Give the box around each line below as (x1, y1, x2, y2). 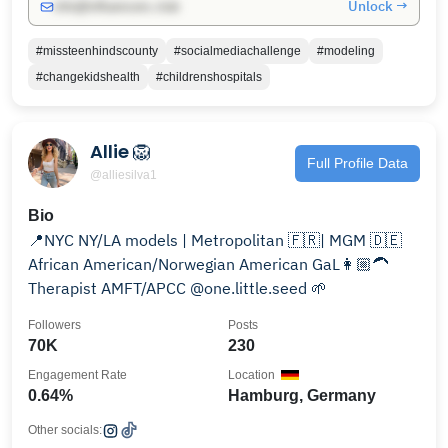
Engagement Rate (28, 368, 127, 382)
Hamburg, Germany (228, 387, 376, 404)
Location (228, 368, 275, 382)
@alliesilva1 (90, 167, 157, 182)
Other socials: (28, 423, 102, 437)
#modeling (317, 44, 375, 58)
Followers (28, 318, 81, 332)
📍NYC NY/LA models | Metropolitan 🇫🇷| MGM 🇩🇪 (28, 230, 402, 250)
